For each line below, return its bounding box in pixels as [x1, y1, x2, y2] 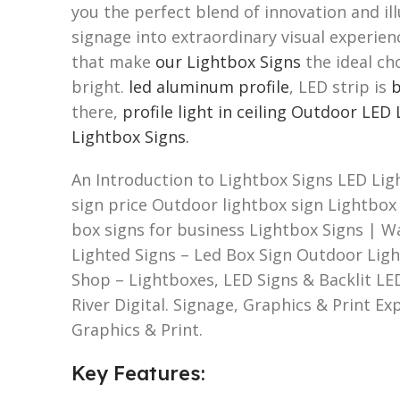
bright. [71, 75, 129, 97]
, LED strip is [289, 75, 391, 97]
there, [71, 100, 122, 122]
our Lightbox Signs [155, 50, 301, 72]
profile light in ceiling [122, 100, 287, 122]
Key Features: [71, 360, 205, 386]
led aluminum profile [129, 75, 289, 97]
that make [71, 50, 155, 72]
